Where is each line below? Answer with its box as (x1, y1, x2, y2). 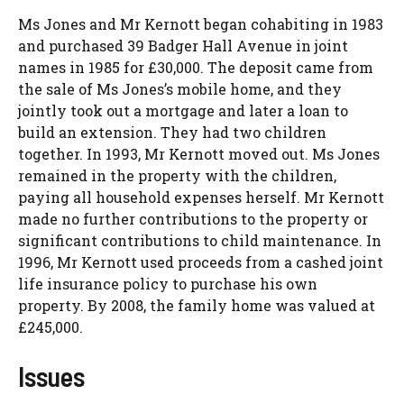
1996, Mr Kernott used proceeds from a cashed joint (18, 252, 383, 272)
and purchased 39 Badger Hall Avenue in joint (18, 36, 348, 56)
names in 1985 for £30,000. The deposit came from (18, 58, 373, 78)
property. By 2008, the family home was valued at (18, 296, 375, 316)
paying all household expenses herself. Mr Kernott (18, 188, 384, 207)
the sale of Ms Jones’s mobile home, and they (18, 79, 342, 99)
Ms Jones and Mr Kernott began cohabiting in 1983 (18, 14, 383, 34)
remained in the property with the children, (18, 166, 336, 186)
